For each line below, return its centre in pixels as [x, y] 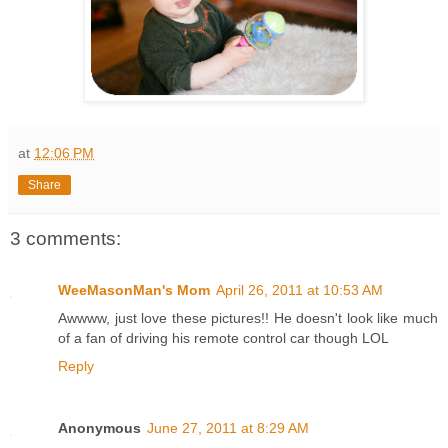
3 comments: [65, 238]
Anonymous [99, 428]
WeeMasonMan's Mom [134, 290]
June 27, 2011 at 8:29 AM [228, 428]
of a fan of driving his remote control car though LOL [223, 338]
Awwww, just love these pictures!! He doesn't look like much [248, 318]
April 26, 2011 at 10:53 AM [299, 290]
